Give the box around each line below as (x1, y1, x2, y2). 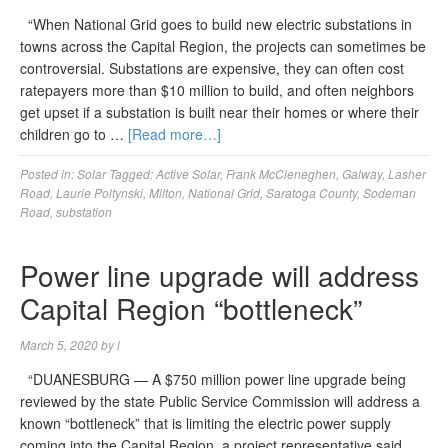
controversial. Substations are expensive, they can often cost (20, 58, 404, 78)
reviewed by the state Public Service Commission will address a (20, 391, 420, 411)
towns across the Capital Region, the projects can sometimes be (20, 36, 426, 56)
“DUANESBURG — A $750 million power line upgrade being (20, 369, 406, 389)
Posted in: (20, 165, 77, 182)
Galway (342, 165, 382, 182)
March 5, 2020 (20, 336, 98, 353)
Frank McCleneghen (226, 165, 336, 182)
